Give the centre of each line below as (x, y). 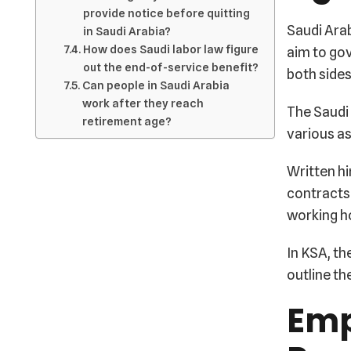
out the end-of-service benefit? (170, 67)
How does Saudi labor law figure (170, 49)
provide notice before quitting (166, 13)
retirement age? (127, 121)
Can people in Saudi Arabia (156, 85)
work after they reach (143, 103)
